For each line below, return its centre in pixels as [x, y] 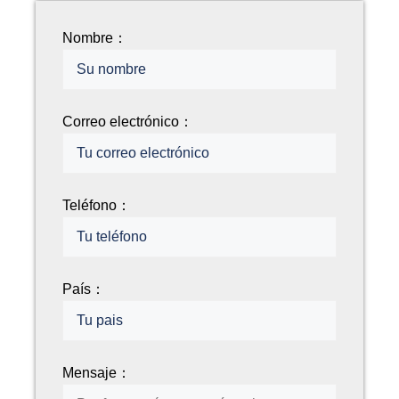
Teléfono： [97, 206]
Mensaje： [97, 373]
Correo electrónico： [128, 122]
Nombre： [95, 38]
